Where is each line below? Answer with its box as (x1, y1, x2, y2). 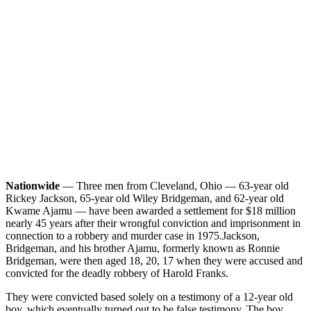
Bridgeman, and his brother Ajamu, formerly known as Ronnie (6, 242, 280, 254)
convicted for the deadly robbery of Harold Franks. (6, 267, 228, 279)
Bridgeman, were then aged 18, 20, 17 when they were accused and (6, 254, 303, 267)
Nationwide (6, 179, 60, 192)
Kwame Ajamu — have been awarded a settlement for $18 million (6, 204, 296, 217)
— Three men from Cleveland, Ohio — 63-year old (60, 179, 289, 192)
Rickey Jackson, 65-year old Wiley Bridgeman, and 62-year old (6, 192, 284, 204)
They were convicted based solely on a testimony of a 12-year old (6, 290, 293, 303)
